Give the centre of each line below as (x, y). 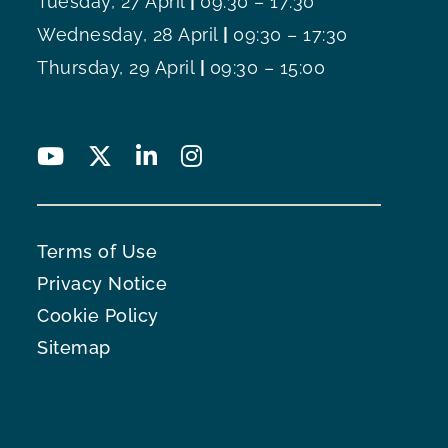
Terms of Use (97, 251)
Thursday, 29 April (116, 67)
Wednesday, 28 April (128, 34)
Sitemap (74, 347)
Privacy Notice (102, 283)
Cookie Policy (98, 315)
